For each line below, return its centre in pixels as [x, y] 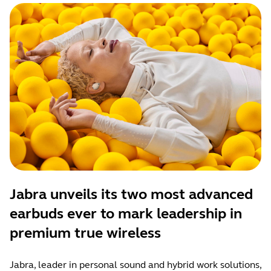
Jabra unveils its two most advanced [131, 194]
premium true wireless [85, 233]
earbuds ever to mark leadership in [126, 214]
